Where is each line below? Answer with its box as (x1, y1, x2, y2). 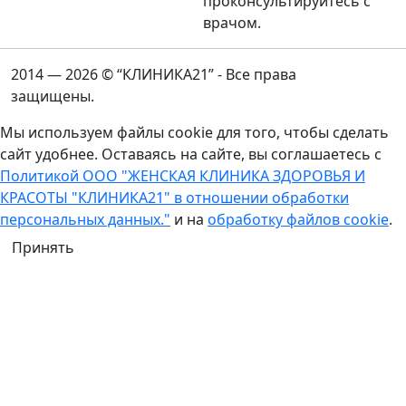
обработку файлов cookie (208, 208, 389, 229)
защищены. (11, 85, 94, 106)
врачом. (203, 12, 261, 33)
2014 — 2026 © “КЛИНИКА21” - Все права (11, 63, 296, 84)
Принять (12, 237, 74, 257)
